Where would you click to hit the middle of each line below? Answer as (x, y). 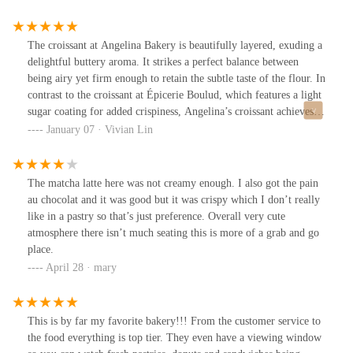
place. (41, 249)
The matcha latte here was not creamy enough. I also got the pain (173, 183)
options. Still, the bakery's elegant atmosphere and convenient (165, 23)
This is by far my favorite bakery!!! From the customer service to (174, 321)
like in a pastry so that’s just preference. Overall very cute (156, 216)
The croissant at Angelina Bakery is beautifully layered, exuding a (175, 45)
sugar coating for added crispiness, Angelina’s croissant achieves (171, 111)
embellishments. (63, 144)
